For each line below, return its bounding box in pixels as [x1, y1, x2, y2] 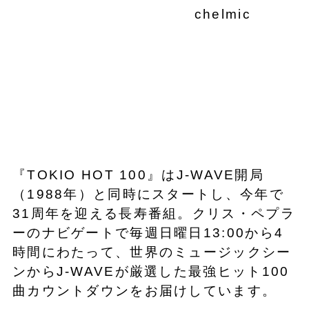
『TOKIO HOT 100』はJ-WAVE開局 [12, 167, 264, 182]
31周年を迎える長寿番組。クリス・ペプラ [12, 206, 295, 221]
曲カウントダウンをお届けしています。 [12, 283, 282, 298]
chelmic [194, 7, 251, 22]
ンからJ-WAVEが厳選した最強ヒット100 [12, 263, 290, 279]
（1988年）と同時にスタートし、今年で [12, 186, 284, 201]
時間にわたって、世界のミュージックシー [12, 244, 292, 259]
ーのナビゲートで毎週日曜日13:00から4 [12, 225, 284, 240]
